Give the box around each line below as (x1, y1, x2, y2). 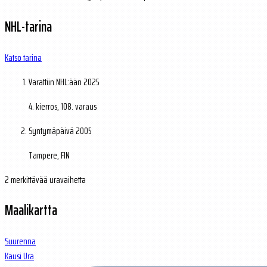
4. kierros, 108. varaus (29, 99, 97, 114)
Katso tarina (5, 50, 42, 66)
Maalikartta (5, 198, 57, 222)
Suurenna (5, 233, 36, 249)
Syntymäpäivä (29, 123, 76, 139)
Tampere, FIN (29, 148, 70, 163)
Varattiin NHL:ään (29, 74, 83, 90)
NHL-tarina (5, 15, 52, 39)
